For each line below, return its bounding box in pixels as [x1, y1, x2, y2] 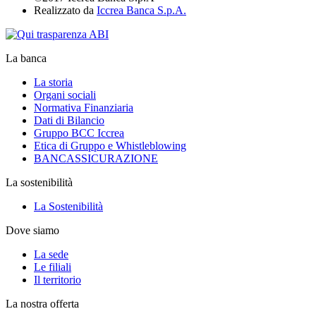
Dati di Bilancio [34, 114, 104, 126]
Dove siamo [6, 224, 59, 236]
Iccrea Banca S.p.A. [97, 4, 186, 16]
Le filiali [34, 261, 71, 273]
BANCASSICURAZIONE [34, 152, 158, 164]
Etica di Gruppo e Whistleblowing [34, 140, 186, 152]
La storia [34, 76, 73, 88]
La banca [6, 52, 47, 64]
